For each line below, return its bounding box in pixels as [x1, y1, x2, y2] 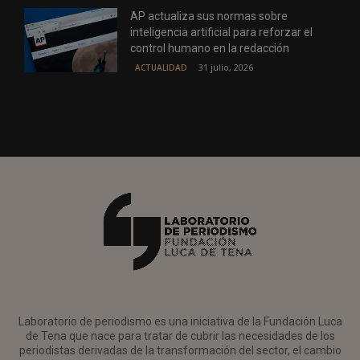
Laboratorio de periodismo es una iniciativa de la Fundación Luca [18, 314, 342, 328]
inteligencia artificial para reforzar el [130, 26, 313, 39]
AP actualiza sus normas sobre [130, 10, 288, 23]
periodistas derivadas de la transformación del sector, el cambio [18, 343, 342, 357]
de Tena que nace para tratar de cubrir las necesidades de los [25, 329, 335, 342]
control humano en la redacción [130, 42, 290, 55]
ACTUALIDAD [135, 62, 188, 74]
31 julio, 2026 [198, 61, 254, 74]
